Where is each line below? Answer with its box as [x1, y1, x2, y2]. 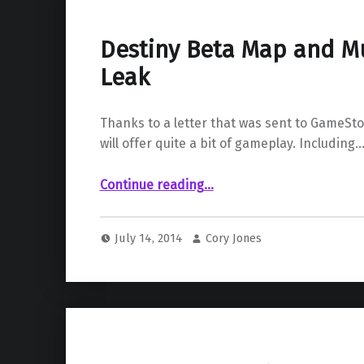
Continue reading [99, 177, 204, 193]
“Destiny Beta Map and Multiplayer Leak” [202, 171, 236, 186]
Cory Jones [206, 231, 262, 246]
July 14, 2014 [115, 231, 187, 246]
